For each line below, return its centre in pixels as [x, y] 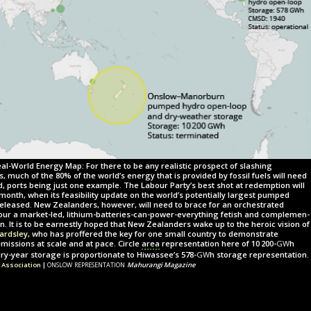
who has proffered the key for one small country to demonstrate [154, 234]
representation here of [205, 244]
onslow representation [87, 264]
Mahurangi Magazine [161, 265]
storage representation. [262, 255]
